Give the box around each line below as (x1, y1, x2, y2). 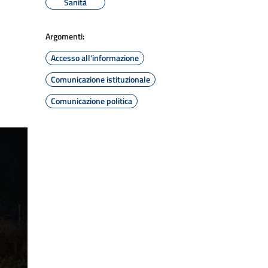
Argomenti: (45, 30, 84, 42)
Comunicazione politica (51, 95, 132, 107)
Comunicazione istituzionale (51, 73, 150, 86)
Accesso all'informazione (51, 51, 139, 64)
